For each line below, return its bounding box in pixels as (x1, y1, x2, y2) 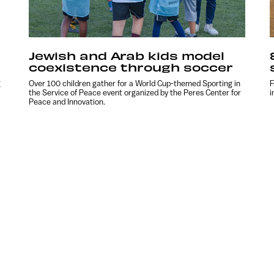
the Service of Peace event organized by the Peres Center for (29, 87, 242, 97)
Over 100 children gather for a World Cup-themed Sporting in (29, 78, 241, 88)
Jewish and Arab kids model (29, 48, 225, 62)
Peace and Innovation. (29, 97, 106, 106)
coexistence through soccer (29, 59, 234, 74)
